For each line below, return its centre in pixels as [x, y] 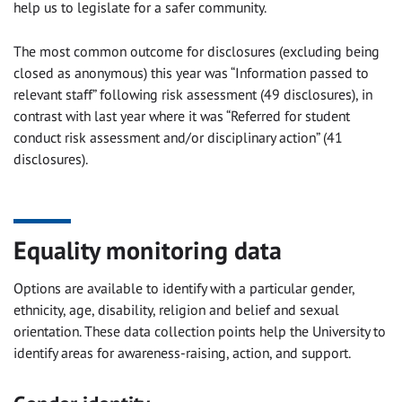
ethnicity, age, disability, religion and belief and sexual [176, 310]
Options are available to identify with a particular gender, [184, 288]
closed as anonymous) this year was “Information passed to [191, 73]
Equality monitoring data [148, 250]
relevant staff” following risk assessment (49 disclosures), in [193, 95]
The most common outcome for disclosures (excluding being [197, 52]
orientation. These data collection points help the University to [200, 332]
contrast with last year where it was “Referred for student [182, 116]
